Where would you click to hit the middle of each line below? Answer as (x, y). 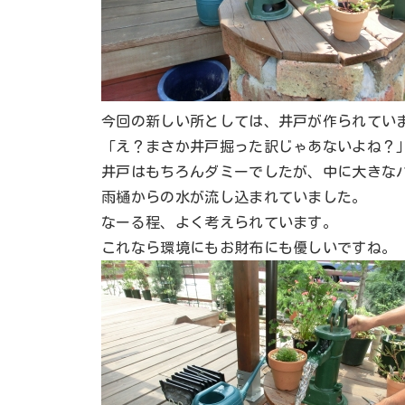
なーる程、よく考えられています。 (220, 223)
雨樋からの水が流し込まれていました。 (234, 198)
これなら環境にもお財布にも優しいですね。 (249, 248)
